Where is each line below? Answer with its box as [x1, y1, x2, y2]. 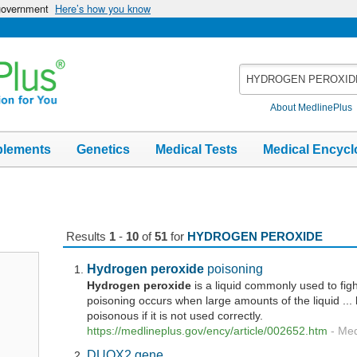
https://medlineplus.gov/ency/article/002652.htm [87, 325, 328, 338]
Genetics [76, 142, 130, 156]
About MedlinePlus [270, 101, 353, 113]
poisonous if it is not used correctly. [87, 310, 264, 323]
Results [65, 229, 109, 244]
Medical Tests [155, 142, 237, 156]
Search [239, 65, 277, 78]
